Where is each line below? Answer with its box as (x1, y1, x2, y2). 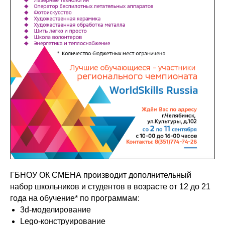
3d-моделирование (20, 205, 91, 214)
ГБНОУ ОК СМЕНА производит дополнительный (10, 170, 191, 179)
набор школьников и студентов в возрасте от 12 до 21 (10, 182, 210, 191)
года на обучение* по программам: (10, 193, 140, 202)
